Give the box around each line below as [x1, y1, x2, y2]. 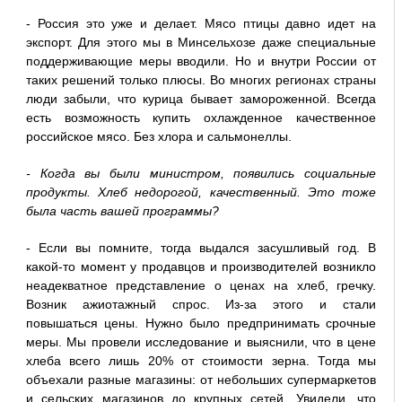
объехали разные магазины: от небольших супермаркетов [25, 372, 377, 388]
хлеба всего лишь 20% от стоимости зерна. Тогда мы [25, 354, 377, 369]
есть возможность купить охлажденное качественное [25, 110, 377, 126]
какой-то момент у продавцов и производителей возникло [25, 259, 377, 275]
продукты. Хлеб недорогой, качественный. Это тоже [25, 185, 377, 200]
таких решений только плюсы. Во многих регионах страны [25, 73, 377, 88]
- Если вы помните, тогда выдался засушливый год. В [25, 240, 377, 256]
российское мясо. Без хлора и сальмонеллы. [25, 129, 292, 144]
